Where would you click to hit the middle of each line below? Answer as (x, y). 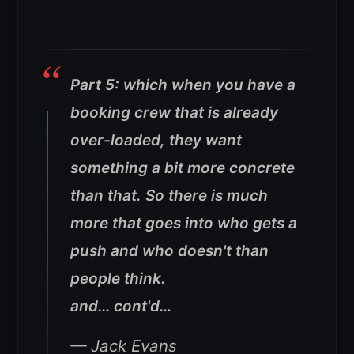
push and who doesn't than (169, 251)
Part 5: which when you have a (183, 85)
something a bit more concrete (183, 168)
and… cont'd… (121, 307)
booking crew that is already (174, 113)
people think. (118, 279)
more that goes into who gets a (184, 224)
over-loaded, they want (156, 141)
